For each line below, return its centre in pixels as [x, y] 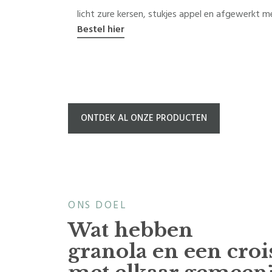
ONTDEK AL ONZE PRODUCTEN [144, 118]
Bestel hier [101, 29]
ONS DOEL [97, 205]
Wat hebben [131, 230]
